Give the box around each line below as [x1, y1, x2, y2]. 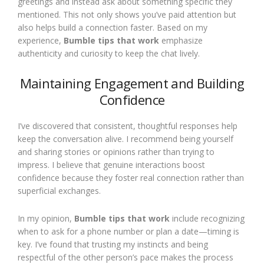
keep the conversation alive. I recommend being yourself [18, 133, 233, 144]
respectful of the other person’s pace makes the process [18, 252, 233, 263]
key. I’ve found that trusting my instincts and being [18, 239, 208, 250]
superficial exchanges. [18, 185, 101, 196]
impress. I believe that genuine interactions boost [18, 159, 205, 170]
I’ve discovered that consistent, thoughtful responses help [18, 120, 237, 131]
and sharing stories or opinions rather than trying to [18, 146, 214, 157]
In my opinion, [18, 213, 74, 224]
